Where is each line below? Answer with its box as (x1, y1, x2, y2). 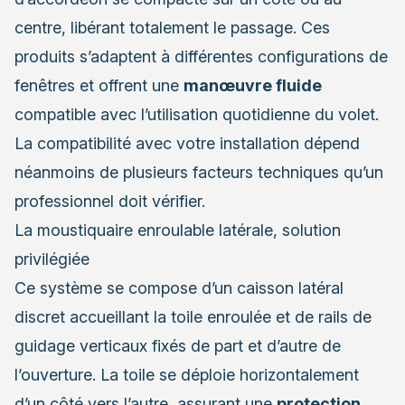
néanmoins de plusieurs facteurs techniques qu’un (14, 162, 383, 182)
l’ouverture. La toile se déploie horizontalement (14, 364, 359, 384)
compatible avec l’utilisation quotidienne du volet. (14, 104, 379, 124)
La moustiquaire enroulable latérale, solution (14, 220, 341, 240)
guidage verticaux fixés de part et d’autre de (14, 335, 341, 355)
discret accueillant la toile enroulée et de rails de (14, 306, 372, 326)
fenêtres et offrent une (14, 75, 184, 95)
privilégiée (14, 249, 89, 268)
